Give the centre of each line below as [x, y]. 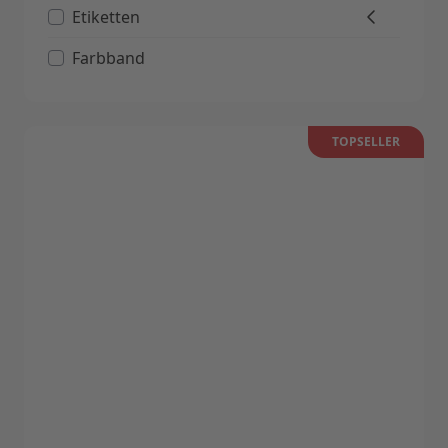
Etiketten [106, 17]
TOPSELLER [366, 142]
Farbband [108, 58]
